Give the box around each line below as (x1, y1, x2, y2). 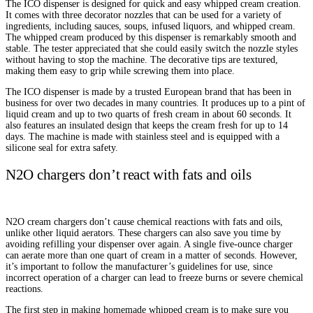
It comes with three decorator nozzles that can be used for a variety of (6, 10, 282, 21)
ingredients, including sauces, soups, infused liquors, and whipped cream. (6, 21, 296, 32)
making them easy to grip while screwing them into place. (6, 66, 235, 77)
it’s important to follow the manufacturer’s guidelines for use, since (6, 261, 272, 272)
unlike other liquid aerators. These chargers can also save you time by (6, 228, 281, 239)
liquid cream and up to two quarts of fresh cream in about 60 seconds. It (6, 109, 291, 120)
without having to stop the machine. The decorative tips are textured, (6, 54, 278, 66)
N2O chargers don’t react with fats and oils (6, 166, 252, 183)
